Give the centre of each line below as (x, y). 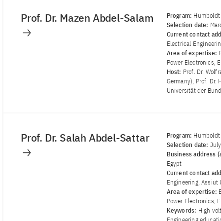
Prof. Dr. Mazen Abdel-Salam (89, 18)
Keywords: (182, 211)
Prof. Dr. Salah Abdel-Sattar (86, 138)
